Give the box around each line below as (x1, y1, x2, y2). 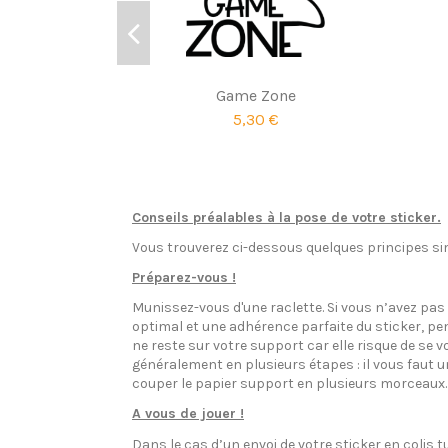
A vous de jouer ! (132, 405, 244, 423)
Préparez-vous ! (132, 269, 236, 287)
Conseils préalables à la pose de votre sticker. (132, 208, 441, 226)
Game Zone (215, 85, 296, 105)
